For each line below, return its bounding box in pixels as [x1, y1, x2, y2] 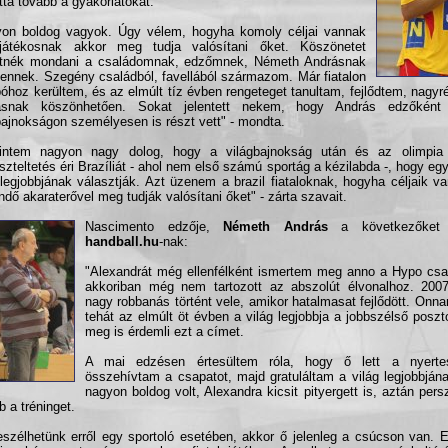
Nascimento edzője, [85, 219, 224, 234]
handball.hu [85, 234, 159, 249]
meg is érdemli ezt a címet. [85, 324, 244, 339]
